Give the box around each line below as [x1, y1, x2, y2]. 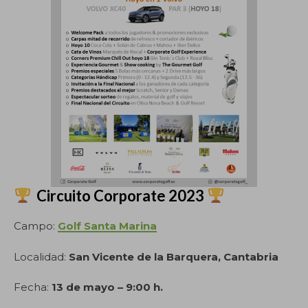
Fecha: [14, 280, 52, 294]
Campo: [14, 219, 58, 232]
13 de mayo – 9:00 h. [52, 280, 163, 294]
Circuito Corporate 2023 [34, 186, 205, 205]
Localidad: [14, 250, 69, 263]
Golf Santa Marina [58, 219, 157, 232]
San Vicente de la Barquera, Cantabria [69, 250, 278, 263]
